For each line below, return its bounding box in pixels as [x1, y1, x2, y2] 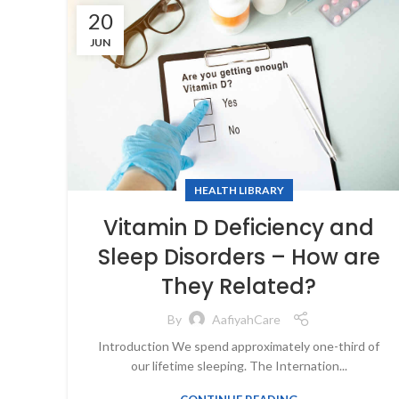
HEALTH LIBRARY [193, 183, 284, 198]
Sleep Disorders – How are [97, 242, 380, 273]
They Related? [161, 272, 316, 302]
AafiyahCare [212, 311, 281, 327]
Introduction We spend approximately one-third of [98, 338, 379, 354]
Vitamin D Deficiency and [103, 213, 374, 243]
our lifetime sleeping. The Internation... [130, 358, 347, 374]
